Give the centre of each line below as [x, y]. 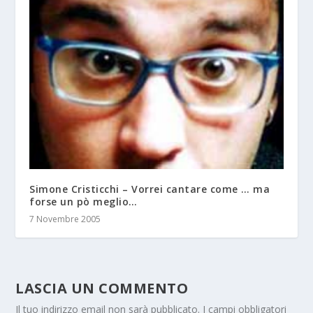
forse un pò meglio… [83, 202]
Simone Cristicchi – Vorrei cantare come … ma [150, 189]
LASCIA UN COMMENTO [102, 289]
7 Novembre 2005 [65, 219]
